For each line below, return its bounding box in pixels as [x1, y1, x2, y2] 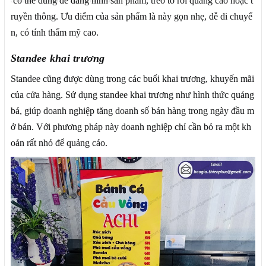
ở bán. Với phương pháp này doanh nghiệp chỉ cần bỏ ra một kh [11, 121, 251, 132]
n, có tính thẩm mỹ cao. [11, 27, 99, 37]
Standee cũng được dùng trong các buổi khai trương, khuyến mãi [11, 73, 254, 84]
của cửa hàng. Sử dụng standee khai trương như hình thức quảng [11, 89, 254, 100]
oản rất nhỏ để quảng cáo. [11, 137, 107, 148]
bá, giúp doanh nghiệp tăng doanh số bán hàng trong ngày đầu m [11, 105, 254, 116]
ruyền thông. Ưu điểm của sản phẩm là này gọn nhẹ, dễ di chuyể [11, 11, 252, 21]
